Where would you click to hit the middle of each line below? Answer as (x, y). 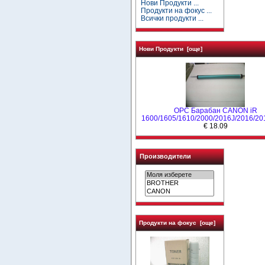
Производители (165, 156)
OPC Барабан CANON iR (215, 110)
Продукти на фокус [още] (177, 223)
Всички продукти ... (172, 18)
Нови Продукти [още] (170, 49)
